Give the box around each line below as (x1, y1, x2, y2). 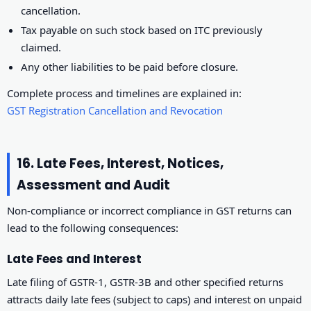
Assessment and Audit (17, 175, 170, 194)
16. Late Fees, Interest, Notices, (17, 153, 224, 173)
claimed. (21, 40, 62, 54)
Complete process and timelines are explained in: (7, 85, 242, 100)
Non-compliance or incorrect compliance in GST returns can (7, 203, 292, 217)
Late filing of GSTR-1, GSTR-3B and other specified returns (7, 275, 283, 289)
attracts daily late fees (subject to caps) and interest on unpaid (7, 292, 302, 307)
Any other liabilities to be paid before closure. (21, 59, 239, 74)
